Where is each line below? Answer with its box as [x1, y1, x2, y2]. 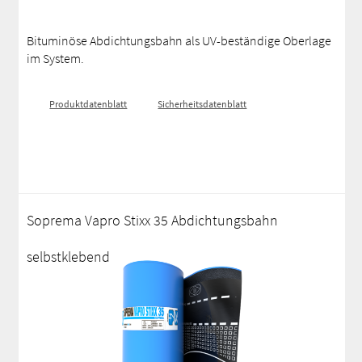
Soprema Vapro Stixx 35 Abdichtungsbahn [27, 211, 279, 229]
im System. [27, 50, 85, 66]
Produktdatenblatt [49, 98, 128, 110]
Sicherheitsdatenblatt [158, 98, 247, 110]
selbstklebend [27, 247, 111, 266]
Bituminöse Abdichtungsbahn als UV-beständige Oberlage [27, 32, 332, 48]
